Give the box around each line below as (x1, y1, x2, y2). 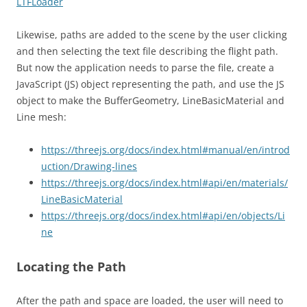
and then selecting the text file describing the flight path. (16, 45, 278, 58)
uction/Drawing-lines (41, 160, 137, 173)
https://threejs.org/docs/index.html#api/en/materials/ (41, 176, 288, 189)
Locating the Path (16, 258, 126, 275)
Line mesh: (16, 110, 66, 123)
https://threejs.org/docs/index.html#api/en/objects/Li (41, 209, 285, 222)
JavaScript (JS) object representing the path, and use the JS (16, 77, 284, 90)
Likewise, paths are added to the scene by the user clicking (16, 28, 287, 41)
